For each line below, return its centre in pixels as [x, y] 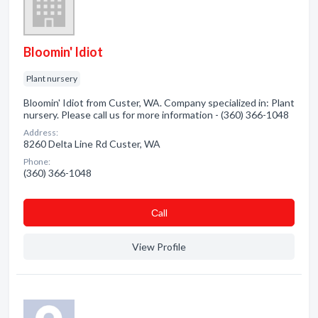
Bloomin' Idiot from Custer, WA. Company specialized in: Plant [159, 103]
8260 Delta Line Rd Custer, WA [92, 144]
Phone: [37, 161]
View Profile [159, 247]
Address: [41, 132]
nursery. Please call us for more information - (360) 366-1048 [156, 115]
